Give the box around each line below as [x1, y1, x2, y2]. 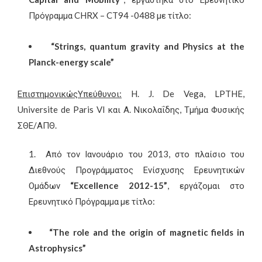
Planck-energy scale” [28, 57, 114, 68]
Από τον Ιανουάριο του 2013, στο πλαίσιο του [45, 149, 245, 160]
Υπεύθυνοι [78, 88, 119, 99]
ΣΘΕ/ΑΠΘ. [18, 119, 57, 130]
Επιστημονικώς [18, 88, 78, 99]
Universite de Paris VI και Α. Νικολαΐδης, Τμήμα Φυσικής [18, 104, 244, 115]
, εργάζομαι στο [167, 180, 244, 191]
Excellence [74, 180, 119, 191]
